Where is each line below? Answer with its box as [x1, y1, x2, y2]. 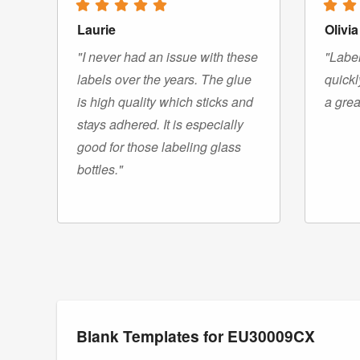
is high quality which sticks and [77, 92, 253, 112]
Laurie [77, 20, 116, 39]
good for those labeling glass [77, 137, 241, 157]
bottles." [77, 160, 123, 179]
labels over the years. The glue [77, 70, 252, 89]
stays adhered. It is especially [77, 115, 243, 134]
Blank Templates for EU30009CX [76, 325, 315, 348]
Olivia [325, 20, 358, 39]
